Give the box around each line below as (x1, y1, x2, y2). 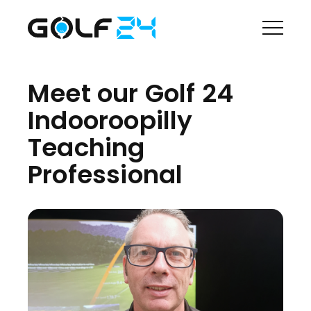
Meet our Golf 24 (28, 76, 234, 111)
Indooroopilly (28, 103, 193, 138)
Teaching (28, 130, 145, 165)
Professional (28, 157, 183, 192)
